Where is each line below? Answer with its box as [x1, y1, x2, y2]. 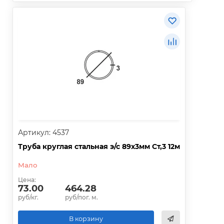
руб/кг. [18, 193, 38, 201]
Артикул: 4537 [18, 128, 69, 137]
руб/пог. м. [65, 193, 98, 201]
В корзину [69, 214, 103, 222]
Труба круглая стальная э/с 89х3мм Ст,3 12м [18, 142, 180, 151]
